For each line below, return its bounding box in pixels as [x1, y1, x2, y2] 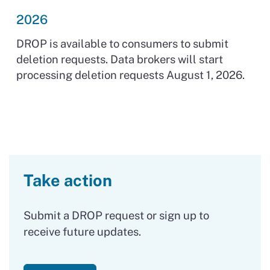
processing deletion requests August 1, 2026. [16, 67, 245, 81]
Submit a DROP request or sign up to [24, 208, 209, 222]
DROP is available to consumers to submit [16, 36, 228, 50]
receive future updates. [24, 224, 141, 238]
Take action [24, 170, 112, 190]
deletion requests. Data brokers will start [16, 52, 223, 66]
